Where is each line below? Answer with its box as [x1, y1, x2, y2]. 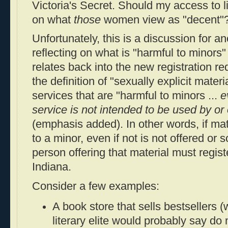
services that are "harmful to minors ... [32, 90, 220, 102]
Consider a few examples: [32, 180, 159, 192]
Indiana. [32, 161, 71, 174]
